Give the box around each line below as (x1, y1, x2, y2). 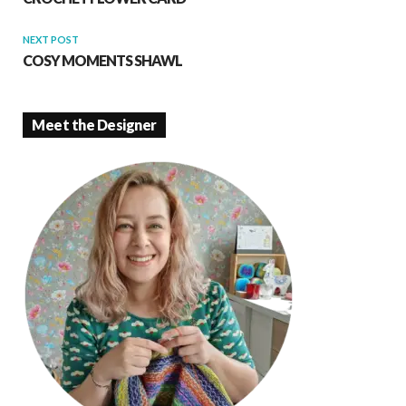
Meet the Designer (32, 116, 157, 133)
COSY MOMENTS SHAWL (23, 52, 182, 69)
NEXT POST (23, 34, 79, 45)
